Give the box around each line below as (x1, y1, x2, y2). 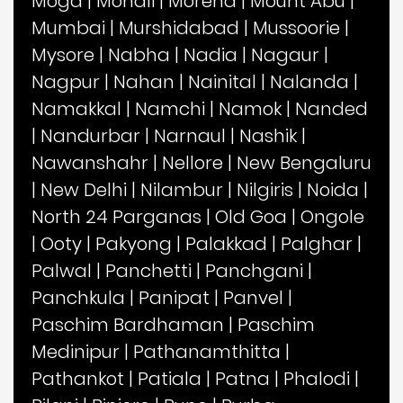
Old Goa (215, 203, 287, 229)
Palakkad (185, 230, 267, 256)
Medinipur (31, 338, 120, 364)
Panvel (223, 284, 283, 310)
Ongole (300, 203, 364, 229)
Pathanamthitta (133, 338, 281, 364)
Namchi (135, 95, 205, 121)
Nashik (239, 122, 297, 148)
